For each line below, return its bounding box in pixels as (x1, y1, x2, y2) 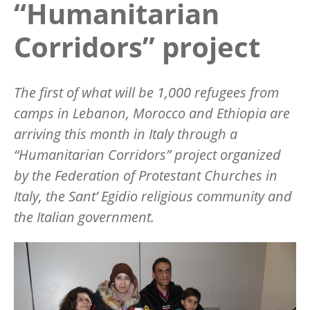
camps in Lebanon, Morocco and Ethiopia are (14, 103, 290, 122)
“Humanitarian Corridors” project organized (14, 145, 281, 164)
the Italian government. (14, 207, 154, 226)
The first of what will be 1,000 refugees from (14, 82, 279, 102)
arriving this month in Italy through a (14, 124, 237, 143)
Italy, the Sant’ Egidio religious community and (14, 186, 292, 206)
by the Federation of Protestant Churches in (14, 165, 277, 185)
